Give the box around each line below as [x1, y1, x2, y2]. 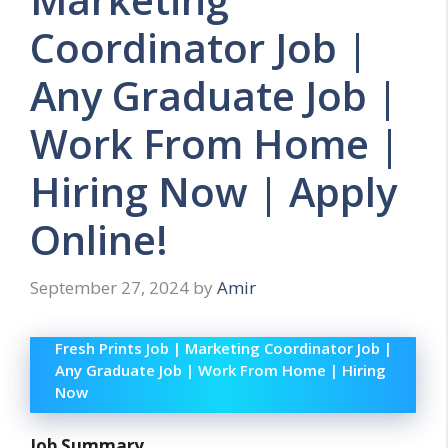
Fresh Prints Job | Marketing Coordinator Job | [55, 337, 392, 358]
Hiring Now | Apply [30, 164, 397, 220]
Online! [30, 212, 168, 268]
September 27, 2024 [30, 275, 189, 299]
